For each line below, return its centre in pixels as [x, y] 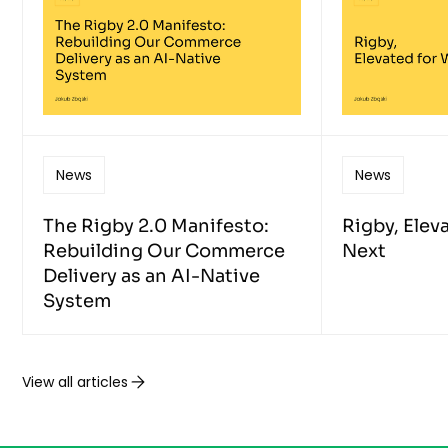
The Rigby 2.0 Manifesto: [156, 225]
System [77, 300]
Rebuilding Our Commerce [164, 250]
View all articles [75, 382]
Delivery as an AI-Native [152, 275]
